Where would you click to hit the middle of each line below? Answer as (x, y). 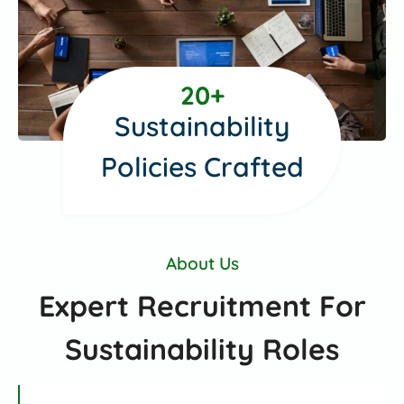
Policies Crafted (202, 166)
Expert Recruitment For (202, 306)
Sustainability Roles (202, 349)
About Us (202, 263)
